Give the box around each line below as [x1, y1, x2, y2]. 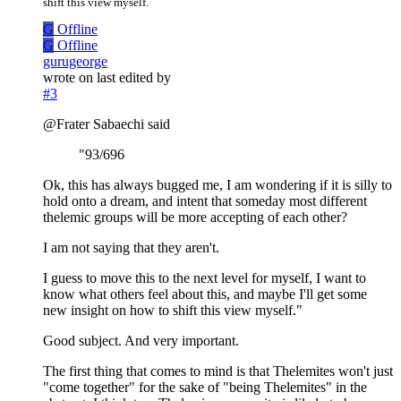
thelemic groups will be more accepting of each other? [43, 209, 347, 226]
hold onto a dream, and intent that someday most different [43, 193, 367, 209]
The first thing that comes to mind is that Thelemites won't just [43, 363, 393, 380]
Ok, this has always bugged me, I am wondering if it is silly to [43, 177, 392, 193]
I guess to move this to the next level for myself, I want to [43, 270, 366, 286]
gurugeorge [43, 54, 107, 70]
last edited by [97, 70, 171, 86]
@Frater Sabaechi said [43, 116, 170, 132]
